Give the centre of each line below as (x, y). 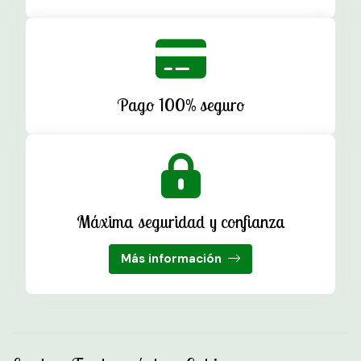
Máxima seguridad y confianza (180, 222)
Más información (172, 258)
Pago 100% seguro (180, 105)
